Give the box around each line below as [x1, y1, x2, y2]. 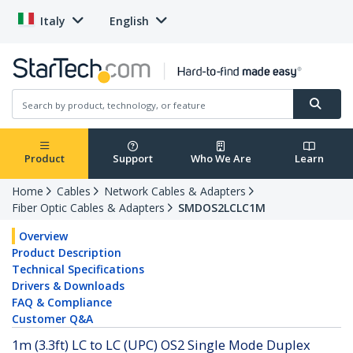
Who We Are [190, 151, 251, 166]
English [110, 13, 149, 28]
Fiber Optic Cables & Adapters [12, 200, 165, 216]
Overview [19, 229, 68, 244]
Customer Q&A [12, 311, 93, 327]
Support [112, 151, 153, 166]
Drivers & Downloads [12, 278, 124, 294]
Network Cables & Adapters [104, 184, 246, 199]
